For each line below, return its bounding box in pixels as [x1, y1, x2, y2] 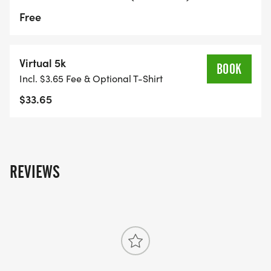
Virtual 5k [19, 55, 66, 71]
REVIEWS [10, 162, 60, 183]
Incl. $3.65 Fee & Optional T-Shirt [19, 72, 163, 85]
